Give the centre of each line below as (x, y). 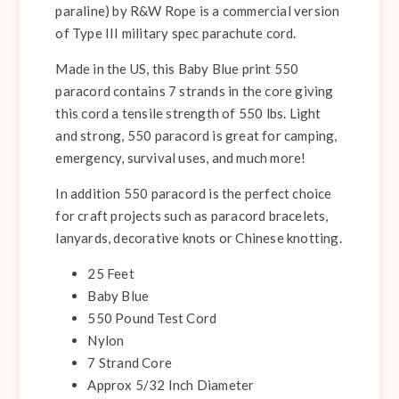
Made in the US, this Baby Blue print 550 (177, 69)
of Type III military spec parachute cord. (176, 33)
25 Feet (111, 274)
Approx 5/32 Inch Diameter (171, 385)
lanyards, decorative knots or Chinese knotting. (199, 238)
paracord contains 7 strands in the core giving (195, 91)
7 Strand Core (130, 363)
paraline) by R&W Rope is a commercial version (198, 11)
